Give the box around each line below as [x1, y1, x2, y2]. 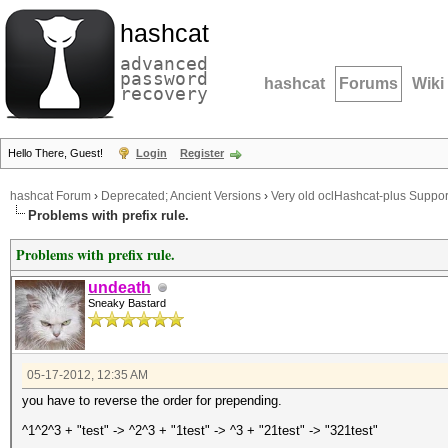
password [120, 68, 208, 89]
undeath [88, 279, 151, 296]
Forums [339, 75, 398, 92]
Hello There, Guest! [8, 147, 106, 159]
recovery [120, 83, 208, 104]
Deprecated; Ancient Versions [101, 189, 261, 204]
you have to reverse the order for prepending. [22, 393, 282, 408]
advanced [120, 53, 208, 74]
